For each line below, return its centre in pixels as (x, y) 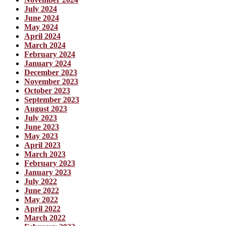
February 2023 (50, 163)
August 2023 (46, 109)
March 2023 (45, 154)
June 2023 (42, 127)
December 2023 (51, 73)
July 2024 (41, 9)
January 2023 (48, 173)
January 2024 (48, 64)
